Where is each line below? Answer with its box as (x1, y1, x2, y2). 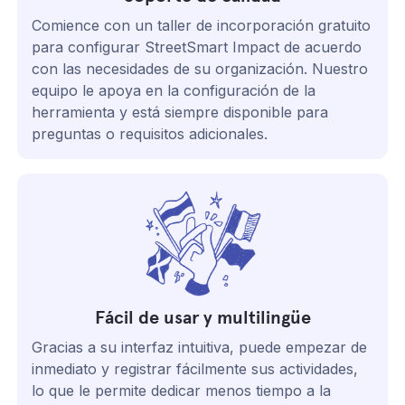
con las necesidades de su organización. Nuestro (32, 59, 369, 78)
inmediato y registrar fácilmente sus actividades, (32, 359, 359, 378)
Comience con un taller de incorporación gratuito (32, 15, 372, 34)
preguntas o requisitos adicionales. (32, 124, 268, 143)
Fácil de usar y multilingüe (94, 306, 311, 329)
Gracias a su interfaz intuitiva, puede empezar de (32, 337, 368, 356)
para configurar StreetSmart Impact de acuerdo (32, 37, 363, 56)
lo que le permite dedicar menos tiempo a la (32, 381, 332, 400)
